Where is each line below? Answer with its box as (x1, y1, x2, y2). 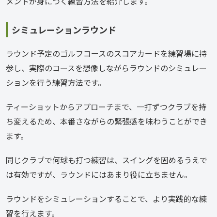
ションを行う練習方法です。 (6, 77, 106, 88)
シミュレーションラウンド (12, 23, 116, 36)
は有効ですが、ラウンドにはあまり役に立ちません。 (6, 169, 192, 180)
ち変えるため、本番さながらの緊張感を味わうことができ (6, 115, 207, 127)
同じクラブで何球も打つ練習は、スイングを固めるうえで (6, 154, 207, 166)
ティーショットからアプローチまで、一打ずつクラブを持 (6, 101, 206, 112)
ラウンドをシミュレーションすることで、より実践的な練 (6, 193, 207, 204)
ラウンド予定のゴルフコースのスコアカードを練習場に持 (6, 47, 207, 59)
